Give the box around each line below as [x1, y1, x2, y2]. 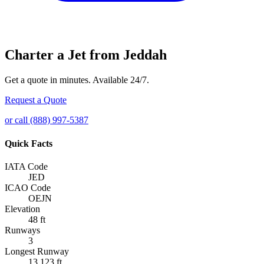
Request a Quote [5, 95, 67, 105]
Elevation [5, 203, 40, 214]
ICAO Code [5, 182, 51, 193]
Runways [5, 225, 40, 235]
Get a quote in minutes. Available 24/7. [5, 75, 149, 85]
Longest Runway [5, 246, 69, 256]
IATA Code [5, 161, 48, 171]
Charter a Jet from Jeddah [5, 47, 167, 63]
